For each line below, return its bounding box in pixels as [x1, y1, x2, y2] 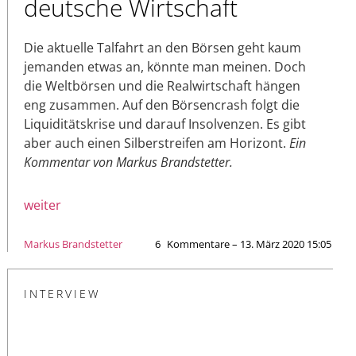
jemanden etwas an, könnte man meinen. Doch [24, 57, 306, 75]
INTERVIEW [24, 285, 100, 301]
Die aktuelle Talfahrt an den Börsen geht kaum [24, 38, 301, 56]
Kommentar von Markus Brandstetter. [24, 153, 233, 171]
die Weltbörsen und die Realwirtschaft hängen [24, 76, 300, 95]
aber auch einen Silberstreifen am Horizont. [24, 133, 289, 152]
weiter [24, 195, 61, 214]
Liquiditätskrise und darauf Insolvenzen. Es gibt [24, 114, 306, 133]
